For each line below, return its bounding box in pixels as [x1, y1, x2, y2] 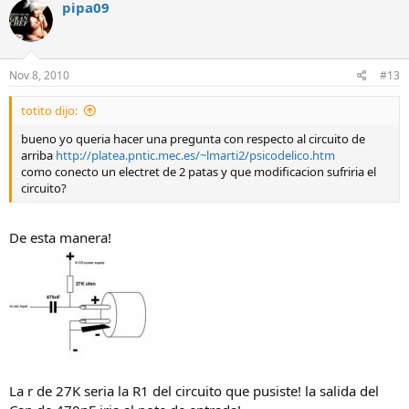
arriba [21, 146, 56, 163]
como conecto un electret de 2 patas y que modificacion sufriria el [21, 163, 376, 180]
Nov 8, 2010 [9, 67, 69, 83]
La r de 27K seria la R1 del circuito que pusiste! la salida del [9, 382, 379, 400]
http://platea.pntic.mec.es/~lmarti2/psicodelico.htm [56, 146, 335, 163]
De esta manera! [9, 228, 111, 246]
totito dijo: [21, 101, 78, 119]
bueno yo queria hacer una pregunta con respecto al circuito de [21, 130, 365, 147]
